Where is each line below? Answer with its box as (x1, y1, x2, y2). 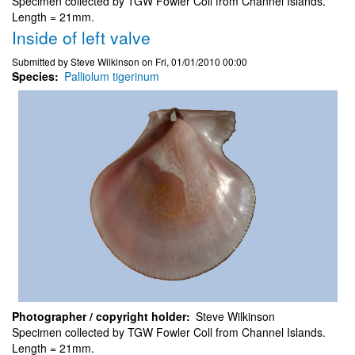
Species (12, 67, 55, 84)
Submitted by (12, 54, 71, 68)
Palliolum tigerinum (64, 67, 159, 84)
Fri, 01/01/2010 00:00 (155, 54, 247, 68)
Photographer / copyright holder (12, 308, 186, 325)
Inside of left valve (12, 25, 151, 49)
